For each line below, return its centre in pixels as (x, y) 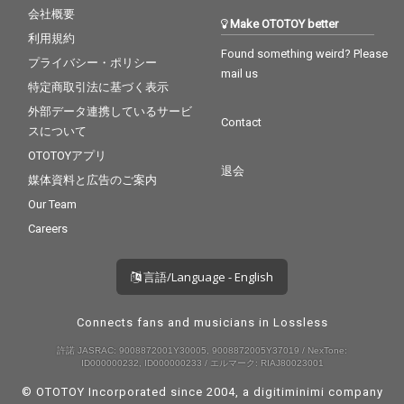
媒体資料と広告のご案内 (93, 179)
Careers (48, 228)
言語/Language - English (207, 276)
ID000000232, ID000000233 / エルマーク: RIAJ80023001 (202, 363)
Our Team (53, 204)
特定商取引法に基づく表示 (99, 87)
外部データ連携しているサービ (110, 111)
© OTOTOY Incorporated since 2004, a (137, 391)
